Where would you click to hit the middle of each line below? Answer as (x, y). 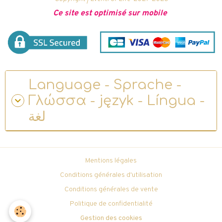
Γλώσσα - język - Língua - (116, 100)
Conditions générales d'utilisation (111, 175)
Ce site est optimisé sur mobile (110, 13)
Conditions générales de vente (111, 189)
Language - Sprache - (105, 84)
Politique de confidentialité (111, 204)
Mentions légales (111, 161)
